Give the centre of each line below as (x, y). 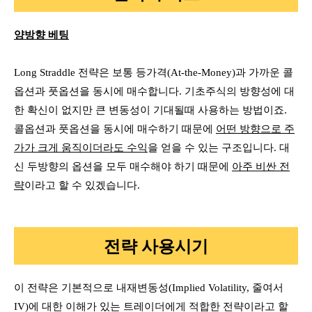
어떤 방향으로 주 (255, 128)
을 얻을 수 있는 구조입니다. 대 (219, 147)
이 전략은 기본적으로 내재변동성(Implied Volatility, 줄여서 (149, 287)
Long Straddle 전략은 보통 (75, 72)
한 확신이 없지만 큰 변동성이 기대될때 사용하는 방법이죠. (150, 110)
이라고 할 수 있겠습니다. (84, 185)
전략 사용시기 (156, 245)
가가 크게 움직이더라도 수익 (81, 147)
